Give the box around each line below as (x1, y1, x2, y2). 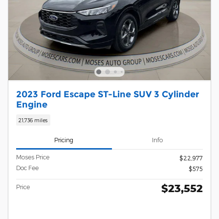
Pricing (54, 136, 74, 143)
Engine (16, 99, 47, 109)
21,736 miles (19, 117, 48, 124)
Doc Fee (16, 164, 39, 171)
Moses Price (16, 153, 49, 160)
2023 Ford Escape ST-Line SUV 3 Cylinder (16, 88, 199, 99)
